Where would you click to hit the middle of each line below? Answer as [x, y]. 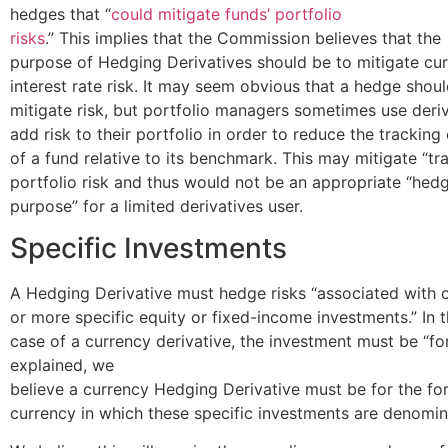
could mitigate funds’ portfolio [226, 13]
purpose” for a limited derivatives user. [156, 205]
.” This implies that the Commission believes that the [243, 37]
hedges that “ [60, 13]
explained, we [62, 365]
